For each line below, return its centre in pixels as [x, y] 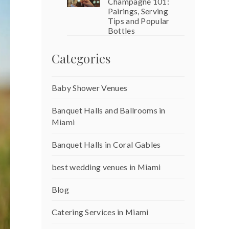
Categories [81, 59]
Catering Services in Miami [100, 212]
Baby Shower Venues [89, 88]
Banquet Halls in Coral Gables [106, 145]
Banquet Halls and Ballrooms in [108, 110]
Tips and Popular [139, 21]
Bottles [121, 31]
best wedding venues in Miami [106, 167]
